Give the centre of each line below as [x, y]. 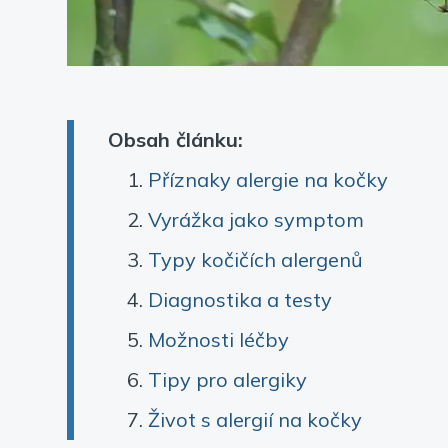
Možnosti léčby [219, 339]
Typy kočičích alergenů [256, 259]
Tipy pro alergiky [228, 379]
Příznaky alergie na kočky [268, 179]
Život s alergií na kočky [255, 419]
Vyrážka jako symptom [256, 219]
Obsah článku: [175, 139]
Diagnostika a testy [240, 299]
